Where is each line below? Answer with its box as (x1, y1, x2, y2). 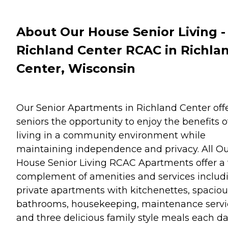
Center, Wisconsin (16, 61, 135, 76)
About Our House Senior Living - (16, 24, 225, 39)
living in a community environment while (16, 129, 206, 141)
